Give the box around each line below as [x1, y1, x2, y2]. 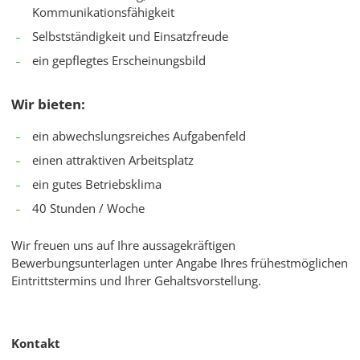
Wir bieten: [11, 95, 85, 114]
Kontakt [11, 335, 60, 352]
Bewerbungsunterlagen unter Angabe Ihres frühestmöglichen [11, 255, 348, 272]
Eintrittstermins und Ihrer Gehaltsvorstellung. [11, 272, 261, 289]
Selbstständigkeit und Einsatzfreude [32, 28, 228, 45]
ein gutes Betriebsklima [32, 176, 162, 193]
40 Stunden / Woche [32, 200, 145, 217]
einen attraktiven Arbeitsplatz [32, 152, 194, 169]
